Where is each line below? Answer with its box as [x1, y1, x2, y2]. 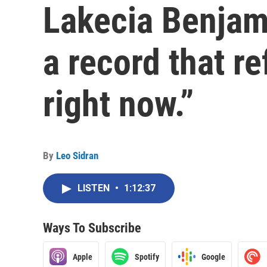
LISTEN [77, 182, 112, 194]
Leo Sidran [56, 150, 98, 162]
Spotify [135, 252, 159, 262]
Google [201, 252, 225, 262]
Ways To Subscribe [43, 221, 141, 235]
